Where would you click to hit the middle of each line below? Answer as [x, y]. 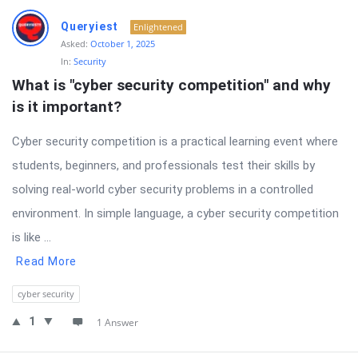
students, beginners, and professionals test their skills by [163, 165]
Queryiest [90, 26]
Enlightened [159, 27]
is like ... [32, 237]
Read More [47, 261]
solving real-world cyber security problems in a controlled [163, 189]
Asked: [74, 44]
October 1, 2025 [123, 44]
